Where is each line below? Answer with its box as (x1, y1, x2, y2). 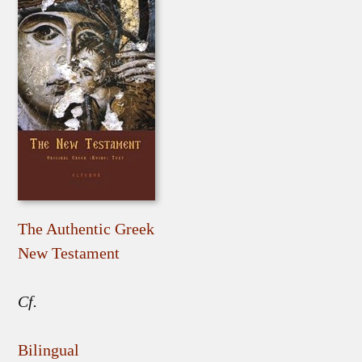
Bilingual (18, 341, 80, 359)
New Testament (18, 244, 120, 262)
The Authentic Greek (18, 220, 155, 238)
